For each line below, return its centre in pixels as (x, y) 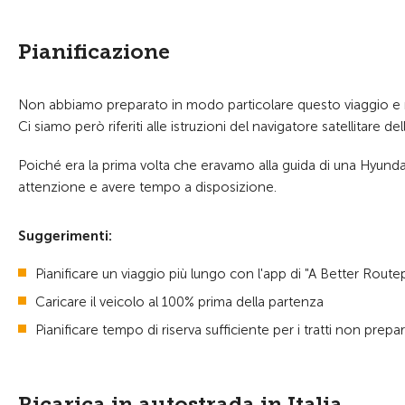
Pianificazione (94, 52)
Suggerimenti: (65, 236)
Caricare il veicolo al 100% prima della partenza (179, 302)
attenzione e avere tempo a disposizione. (149, 187)
